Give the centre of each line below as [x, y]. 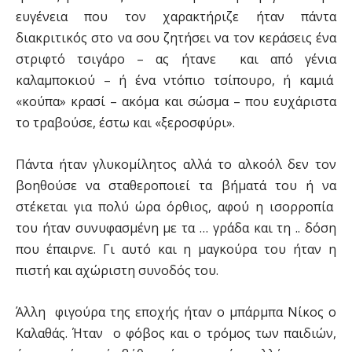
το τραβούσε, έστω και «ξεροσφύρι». [125, 123]
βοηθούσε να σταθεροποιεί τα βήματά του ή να [176, 185]
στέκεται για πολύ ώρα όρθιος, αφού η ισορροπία [176, 207]
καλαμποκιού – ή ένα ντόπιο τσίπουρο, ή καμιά [176, 80]
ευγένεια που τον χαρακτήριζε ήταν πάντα [176, 16]
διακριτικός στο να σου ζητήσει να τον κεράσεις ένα [176, 38]
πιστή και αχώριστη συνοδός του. [117, 270]
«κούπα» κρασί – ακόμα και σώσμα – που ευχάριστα [176, 101]
